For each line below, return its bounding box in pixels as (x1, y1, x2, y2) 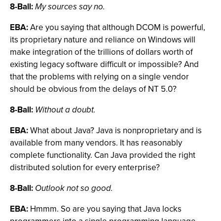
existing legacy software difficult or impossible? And (10, 58, 199, 71)
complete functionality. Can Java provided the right (10, 149, 195, 161)
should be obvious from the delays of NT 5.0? (10, 83, 177, 95)
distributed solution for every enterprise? (10, 161, 160, 174)
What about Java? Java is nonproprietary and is (28, 124, 202, 137)
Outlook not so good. (35, 182, 113, 194)
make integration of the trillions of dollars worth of (10, 46, 193, 58)
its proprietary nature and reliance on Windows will (10, 34, 195, 46)
